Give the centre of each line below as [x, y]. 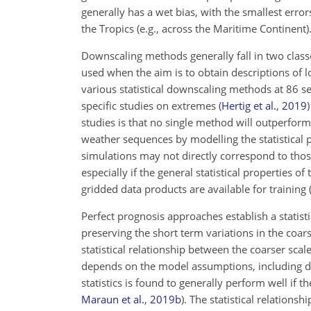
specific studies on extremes [150, 106]
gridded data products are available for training [195, 189]
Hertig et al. [249, 106]
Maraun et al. [113, 299]
